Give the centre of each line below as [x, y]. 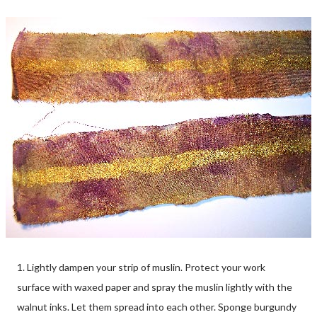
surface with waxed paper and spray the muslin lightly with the [155, 287]
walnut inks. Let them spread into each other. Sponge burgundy [157, 306]
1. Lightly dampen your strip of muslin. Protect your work [141, 267]
